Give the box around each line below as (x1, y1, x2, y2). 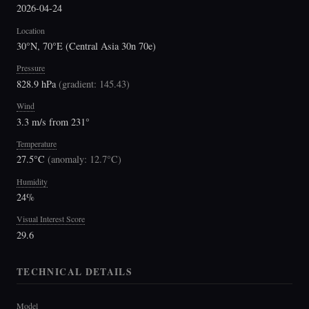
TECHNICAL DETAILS (17, 265, 133, 279)
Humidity (17, 175, 48, 187)
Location (17, 24, 45, 36)
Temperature (17, 137, 57, 149)
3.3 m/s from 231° (17, 114, 90, 128)
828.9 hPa (17, 77, 59, 90)
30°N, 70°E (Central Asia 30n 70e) (17, 39, 156, 53)
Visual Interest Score (17, 213, 85, 225)
